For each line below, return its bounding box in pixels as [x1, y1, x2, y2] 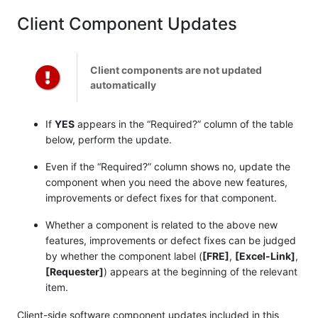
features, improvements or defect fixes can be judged [45, 234, 296, 246]
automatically [89, 79, 156, 92]
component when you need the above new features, [45, 175, 287, 188]
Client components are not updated [89, 64, 262, 77]
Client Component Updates [17, 13, 237, 35]
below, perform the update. [45, 133, 172, 146]
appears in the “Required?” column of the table [75, 117, 293, 130]
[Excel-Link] [235, 249, 295, 262]
